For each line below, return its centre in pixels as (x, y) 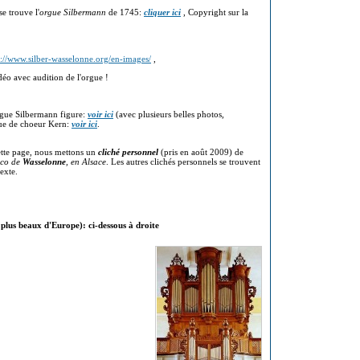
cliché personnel (129, 152)
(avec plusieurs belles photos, (169, 114)
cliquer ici (162, 12)
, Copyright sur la (215, 12)
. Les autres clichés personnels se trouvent (183, 162)
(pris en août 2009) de (202, 152)
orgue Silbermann (74, 12)
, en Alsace (86, 162)
